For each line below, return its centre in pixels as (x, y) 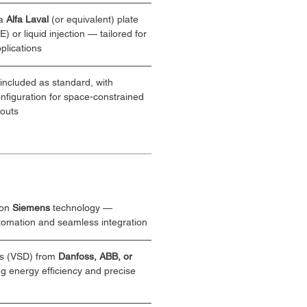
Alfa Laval (27, 19)
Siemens (31, 208)
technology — (83, 208)
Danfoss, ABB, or (97, 256)
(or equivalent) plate (95, 19)
